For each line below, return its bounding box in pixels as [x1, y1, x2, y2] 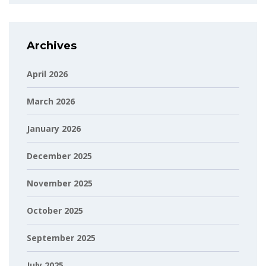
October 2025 [27, 205, 83, 216]
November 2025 [27, 178, 93, 189]
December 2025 [27, 150, 92, 161]
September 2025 [27, 232, 96, 243]
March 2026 [27, 96, 75, 107]
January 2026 [27, 123, 81, 134]
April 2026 [27, 68, 68, 80]
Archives [27, 39, 77, 52]
